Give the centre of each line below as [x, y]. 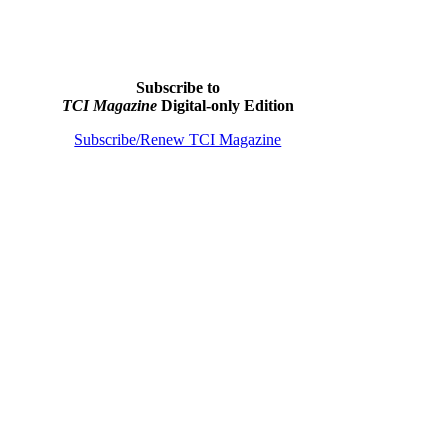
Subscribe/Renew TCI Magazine [178, 139]
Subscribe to [177, 87]
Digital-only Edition [225, 105]
